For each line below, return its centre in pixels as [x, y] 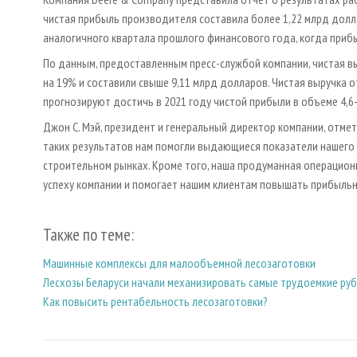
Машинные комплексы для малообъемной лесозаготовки [179, 263]
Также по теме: [88, 235]
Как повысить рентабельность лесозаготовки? [155, 301]
